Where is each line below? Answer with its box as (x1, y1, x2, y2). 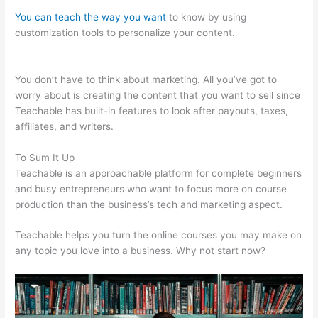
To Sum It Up (15, 151, 75, 163)
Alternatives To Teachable (15, 42, 135, 54)
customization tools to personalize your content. (15, 26, 238, 38)
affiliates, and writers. (15, 120, 114, 132)
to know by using (166, 11, 247, 23)
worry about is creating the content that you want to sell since (15, 89, 301, 101)
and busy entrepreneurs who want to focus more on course (15, 182, 287, 194)
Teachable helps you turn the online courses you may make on (15, 229, 302, 241)
